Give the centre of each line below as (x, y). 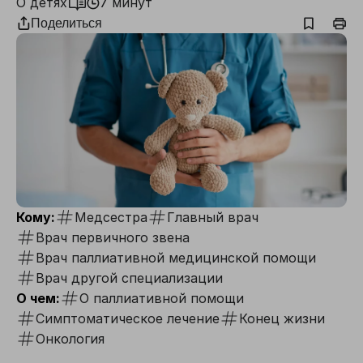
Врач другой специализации (129, 278)
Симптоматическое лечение (128, 318)
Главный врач (213, 217)
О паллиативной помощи (162, 298)
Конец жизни (282, 318)
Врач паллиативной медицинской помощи (176, 258)
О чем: (38, 298)
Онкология (70, 339)
